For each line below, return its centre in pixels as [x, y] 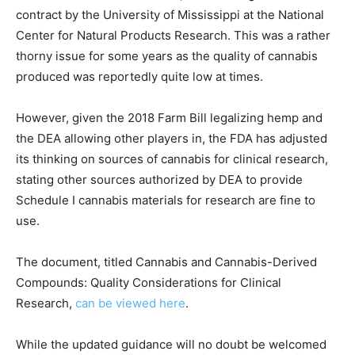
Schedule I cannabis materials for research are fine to [166, 200]
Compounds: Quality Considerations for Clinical [149, 282]
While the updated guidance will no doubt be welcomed [171, 344]
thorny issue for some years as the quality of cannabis [167, 56]
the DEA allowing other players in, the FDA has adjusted [172, 138]
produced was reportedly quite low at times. [139, 76]
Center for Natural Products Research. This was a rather [173, 35]
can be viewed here [130, 303]
